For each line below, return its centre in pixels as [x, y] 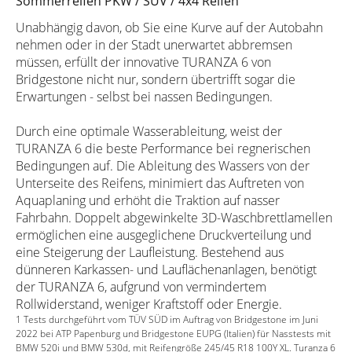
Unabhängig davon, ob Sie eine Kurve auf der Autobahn [169, 27]
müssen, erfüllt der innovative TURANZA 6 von [143, 62]
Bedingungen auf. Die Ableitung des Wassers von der [163, 165]
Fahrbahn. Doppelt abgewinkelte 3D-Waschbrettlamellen [174, 217]
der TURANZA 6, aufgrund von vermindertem [141, 286]
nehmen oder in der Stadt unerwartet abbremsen [154, 44]
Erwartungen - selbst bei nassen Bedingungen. [144, 96]
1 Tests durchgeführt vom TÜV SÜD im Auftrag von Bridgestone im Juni [167, 319]
